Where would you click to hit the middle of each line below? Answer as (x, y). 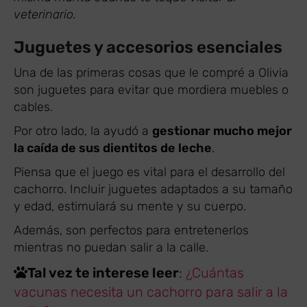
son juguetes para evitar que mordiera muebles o (151, 89)
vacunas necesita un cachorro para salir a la (151, 292)
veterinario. (45, 14)
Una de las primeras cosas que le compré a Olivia (151, 72)
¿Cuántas (215, 272)
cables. (33, 107)
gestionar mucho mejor (222, 131)
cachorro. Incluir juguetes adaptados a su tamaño (153, 189)
